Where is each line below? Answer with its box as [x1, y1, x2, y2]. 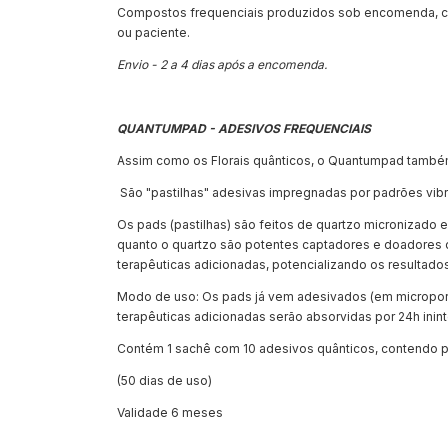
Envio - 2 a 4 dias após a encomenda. [117, 57, 327, 72]
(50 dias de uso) [117, 373, 212, 388]
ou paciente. [117, 25, 190, 40]
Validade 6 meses [117, 405, 223, 420]
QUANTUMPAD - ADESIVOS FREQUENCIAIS [117, 121, 371, 136]
